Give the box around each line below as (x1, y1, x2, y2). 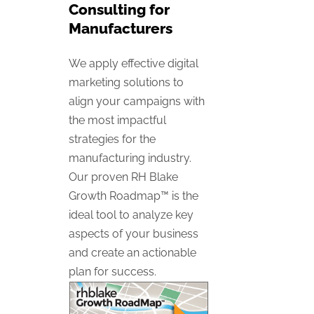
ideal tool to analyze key (69, 207, 193, 221)
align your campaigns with (69, 94, 205, 108)
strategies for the (69, 132, 156, 146)
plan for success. (69, 264, 156, 278)
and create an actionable (69, 245, 196, 259)
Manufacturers (69, 19, 172, 37)
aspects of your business (69, 226, 198, 240)
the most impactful (69, 113, 166, 127)
